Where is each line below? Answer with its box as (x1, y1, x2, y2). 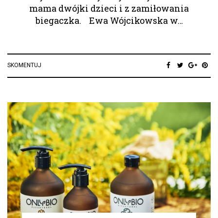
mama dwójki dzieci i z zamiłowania (29, 2, 189, 14)
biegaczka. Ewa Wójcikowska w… (35, 14, 183, 26)
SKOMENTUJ (7, 61, 41, 69)
